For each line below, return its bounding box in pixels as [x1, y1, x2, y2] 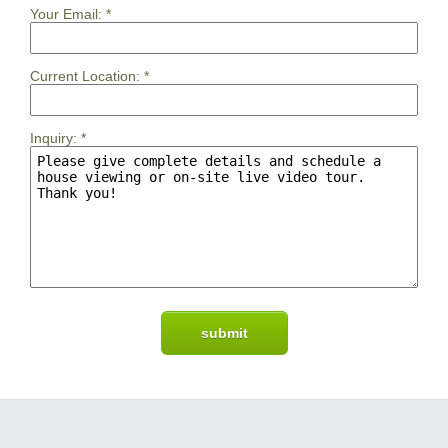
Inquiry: [30, 129, 77, 146]
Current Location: [30, 67, 140, 84]
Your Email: [30, 5, 102, 22]
